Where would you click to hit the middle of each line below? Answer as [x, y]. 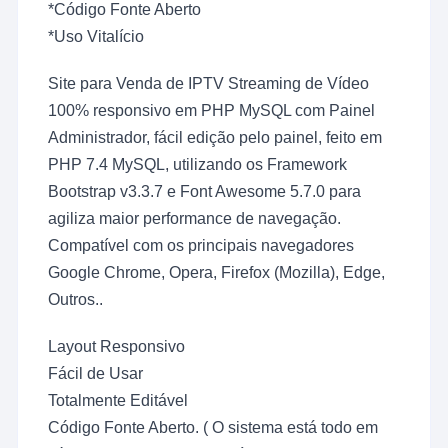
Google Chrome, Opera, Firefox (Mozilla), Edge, [217, 273]
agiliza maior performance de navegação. [195, 219]
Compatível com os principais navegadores [201, 246]
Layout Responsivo [117, 347]
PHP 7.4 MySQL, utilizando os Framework [198, 165]
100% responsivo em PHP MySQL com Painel [212, 111]
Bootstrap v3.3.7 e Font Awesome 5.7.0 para [205, 192]
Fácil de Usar [96, 374]
